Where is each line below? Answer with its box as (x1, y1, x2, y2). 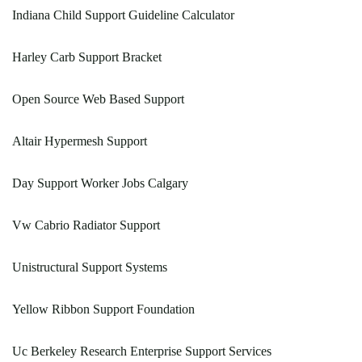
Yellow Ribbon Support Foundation (12, 302, 195, 317)
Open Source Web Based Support (12, 92, 184, 107)
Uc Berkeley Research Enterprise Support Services (12, 344, 271, 359)
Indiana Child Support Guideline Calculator (12, 8, 234, 23)
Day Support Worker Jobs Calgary (12, 176, 188, 191)
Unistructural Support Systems (12, 260, 167, 275)
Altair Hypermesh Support (12, 134, 147, 149)
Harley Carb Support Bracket (12, 50, 162, 65)
